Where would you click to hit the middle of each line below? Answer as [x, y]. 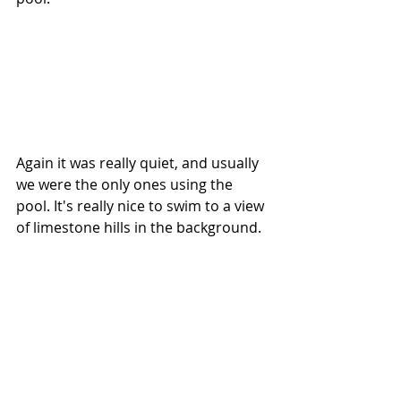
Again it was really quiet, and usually [139, 162]
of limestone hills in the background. [139, 227]
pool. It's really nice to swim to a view [142, 205]
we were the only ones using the [126, 184]
